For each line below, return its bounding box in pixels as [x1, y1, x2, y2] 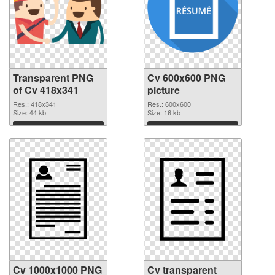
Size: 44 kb [13, 107, 46, 117]
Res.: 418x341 [13, 99, 56, 109]
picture [147, 83, 180, 97]
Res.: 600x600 [147, 99, 191, 109]
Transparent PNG [13, 71, 93, 85]
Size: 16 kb [147, 107, 180, 117]
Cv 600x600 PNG [147, 71, 225, 85]
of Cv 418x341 [13, 83, 79, 97]
